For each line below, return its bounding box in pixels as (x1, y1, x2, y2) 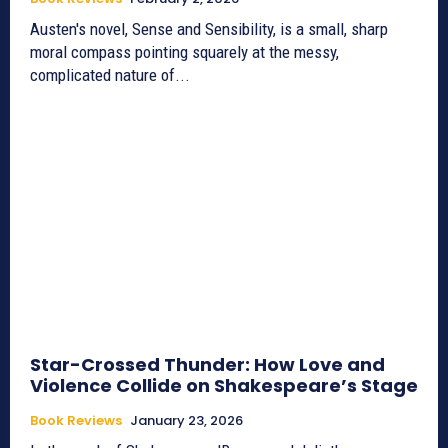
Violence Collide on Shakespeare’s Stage (30, 373, 418, 399)
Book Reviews (30, 411, 122, 431)
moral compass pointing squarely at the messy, (30, 42, 339, 63)
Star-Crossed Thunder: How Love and (30, 352, 385, 378)
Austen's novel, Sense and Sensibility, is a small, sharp (30, 19, 388, 40)
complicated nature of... (30, 65, 190, 86)
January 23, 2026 (130, 411, 243, 431)
